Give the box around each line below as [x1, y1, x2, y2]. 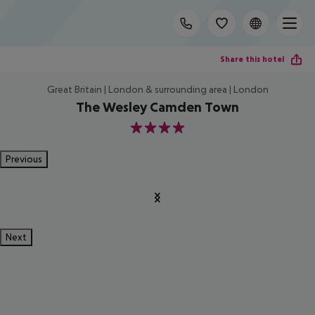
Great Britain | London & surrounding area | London [46, 84, 269, 95]
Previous [6, 153, 42, 165]
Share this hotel [220, 53, 284, 64]
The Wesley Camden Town [76, 99, 239, 115]
